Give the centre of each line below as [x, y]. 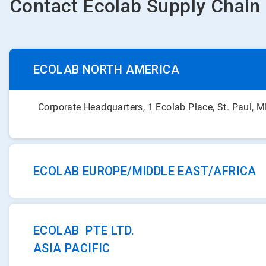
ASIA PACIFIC [72, 248]
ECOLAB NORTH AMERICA [106, 69]
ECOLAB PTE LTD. [84, 230]
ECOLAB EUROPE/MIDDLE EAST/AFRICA [145, 171]
